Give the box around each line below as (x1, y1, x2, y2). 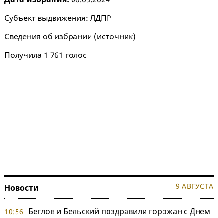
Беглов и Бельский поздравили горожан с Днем (28, 206, 210, 217)
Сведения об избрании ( (4, 31, 97, 42)
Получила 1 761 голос (4, 50, 87, 61)
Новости (4, 182, 39, 194)
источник (97, 31, 133, 42)
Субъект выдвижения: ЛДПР (4, 13, 111, 24)
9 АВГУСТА (175, 182, 214, 191)
